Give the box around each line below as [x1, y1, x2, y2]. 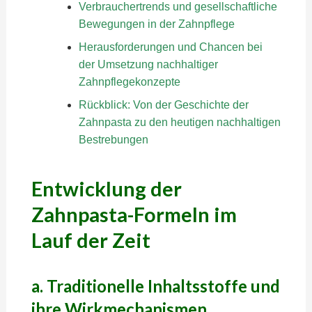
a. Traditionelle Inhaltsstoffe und [31, 276, 280, 296]
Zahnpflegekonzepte [78, 76, 180, 88]
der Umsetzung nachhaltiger [78, 58, 218, 70]
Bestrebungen [78, 134, 148, 146]
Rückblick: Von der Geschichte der [78, 99, 249, 111]
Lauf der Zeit [31, 228, 150, 252]
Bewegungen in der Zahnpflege [78, 18, 235, 30]
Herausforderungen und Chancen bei [78, 41, 263, 53]
